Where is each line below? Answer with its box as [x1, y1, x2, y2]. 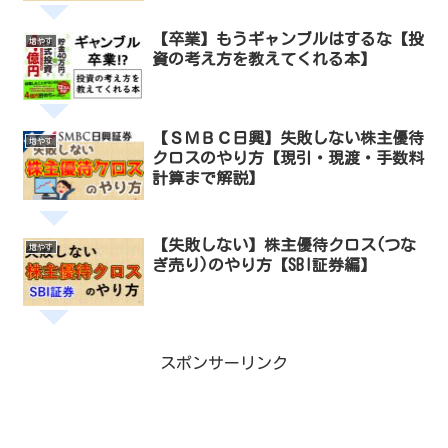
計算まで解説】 [151, 170, 264, 187]
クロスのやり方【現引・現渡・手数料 [151, 150, 424, 167]
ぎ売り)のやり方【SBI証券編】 [151, 256, 376, 273]
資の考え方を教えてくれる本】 [151, 50, 376, 67]
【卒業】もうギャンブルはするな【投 [151, 30, 424, 47]
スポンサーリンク [160, 355, 288, 372]
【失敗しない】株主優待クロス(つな [151, 236, 416, 253]
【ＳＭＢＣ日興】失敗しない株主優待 [151, 130, 424, 147]
